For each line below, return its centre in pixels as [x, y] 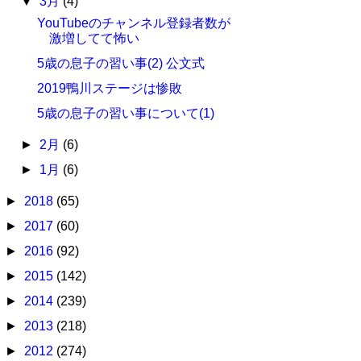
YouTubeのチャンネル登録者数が [133, 23]
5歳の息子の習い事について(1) [125, 113]
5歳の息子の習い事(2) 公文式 [120, 63]
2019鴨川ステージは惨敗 [109, 88]
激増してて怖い [94, 38]
